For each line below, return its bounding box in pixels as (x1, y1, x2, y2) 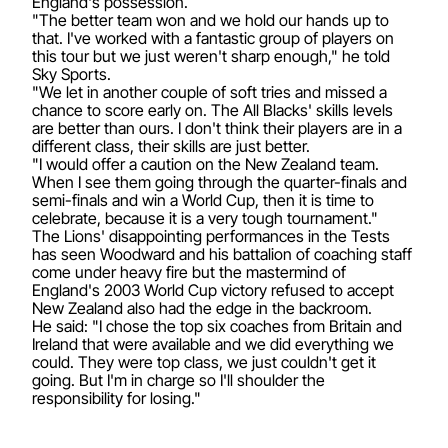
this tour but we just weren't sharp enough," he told (32, 45, 390, 66)
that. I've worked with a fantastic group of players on (32, 27, 394, 48)
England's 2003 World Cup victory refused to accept (32, 279, 394, 300)
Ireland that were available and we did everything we (32, 333, 394, 354)
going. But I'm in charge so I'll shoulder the (32, 369, 325, 390)
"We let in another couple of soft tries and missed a (32, 81, 387, 102)
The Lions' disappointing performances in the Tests (32, 225, 390, 246)
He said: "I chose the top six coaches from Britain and (32, 315, 402, 336)
